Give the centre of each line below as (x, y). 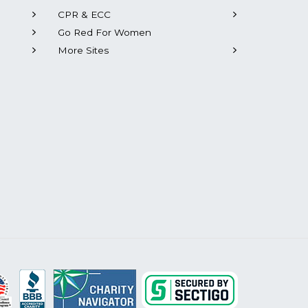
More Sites (83, 50)
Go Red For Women (104, 32)
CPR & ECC (84, 14)
